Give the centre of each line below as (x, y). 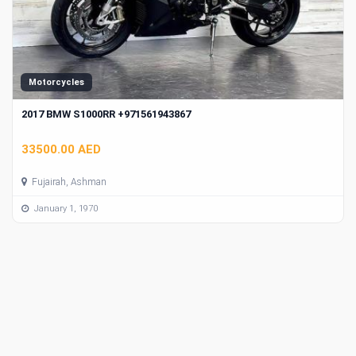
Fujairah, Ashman (68, 182)
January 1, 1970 (65, 209)
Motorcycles (56, 82)
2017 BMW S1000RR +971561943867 (106, 114)
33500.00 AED (61, 149)
